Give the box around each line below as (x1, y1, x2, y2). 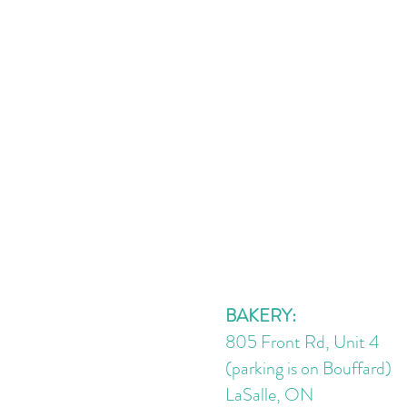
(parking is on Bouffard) (225, 355, 392, 382)
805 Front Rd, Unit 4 (225, 329, 380, 356)
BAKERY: (225, 303, 296, 330)
